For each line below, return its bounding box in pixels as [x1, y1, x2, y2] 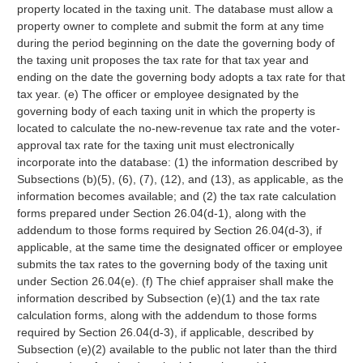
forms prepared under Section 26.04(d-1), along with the [16, 207, 306, 220]
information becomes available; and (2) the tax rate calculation [16, 190, 336, 203]
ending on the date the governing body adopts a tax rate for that [16, 70, 345, 83]
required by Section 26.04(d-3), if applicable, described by [16, 326, 314, 339]
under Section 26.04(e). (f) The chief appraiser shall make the [16, 275, 334, 288]
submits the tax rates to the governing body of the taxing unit [16, 258, 327, 271]
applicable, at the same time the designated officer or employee [16, 241, 343, 254]
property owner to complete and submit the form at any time [16, 19, 324, 32]
